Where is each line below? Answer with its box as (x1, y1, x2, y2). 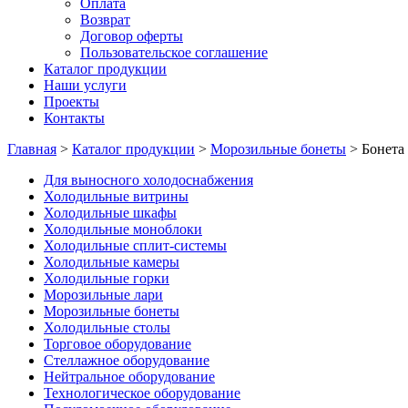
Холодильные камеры (44, 254, 179, 270)
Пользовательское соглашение (80, 45, 268, 60)
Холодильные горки (44, 270, 169, 286)
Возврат (80, 12, 130, 27)
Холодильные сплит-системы (44, 238, 227, 253)
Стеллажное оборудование (44, 352, 209, 368)
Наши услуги (44, 77, 127, 93)
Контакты (44, 110, 105, 126)
